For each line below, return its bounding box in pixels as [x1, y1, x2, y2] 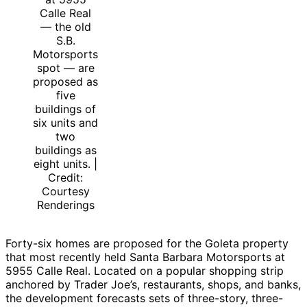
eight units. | [34, 157, 97, 171]
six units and [33, 116, 98, 130]
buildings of [35, 102, 96, 116]
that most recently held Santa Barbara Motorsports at [5, 250, 285, 265]
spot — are [36, 61, 95, 75]
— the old [40, 20, 91, 34]
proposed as [33, 75, 98, 89]
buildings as [34, 143, 97, 158]
